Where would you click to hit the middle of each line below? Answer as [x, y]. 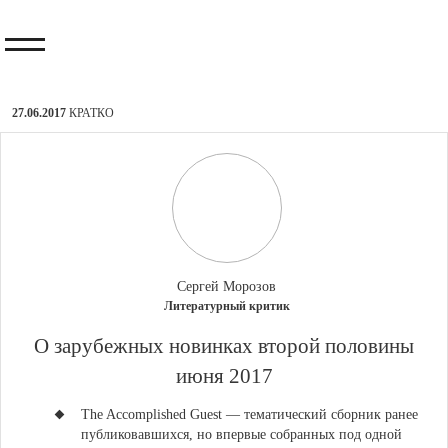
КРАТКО [91, 113]
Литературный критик [226, 306]
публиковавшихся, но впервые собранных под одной [241, 434]
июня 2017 [224, 376]
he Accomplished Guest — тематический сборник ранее [254, 414]
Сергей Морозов [226, 286]
